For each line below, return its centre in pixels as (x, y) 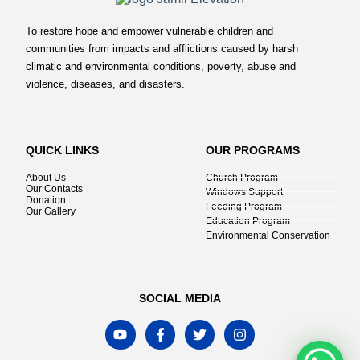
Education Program (248, 221)
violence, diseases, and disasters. (105, 84)
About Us (46, 177)
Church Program (242, 177)
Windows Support (244, 192)
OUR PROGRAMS (253, 150)
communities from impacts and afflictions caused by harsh (162, 48)
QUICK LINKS (62, 150)
